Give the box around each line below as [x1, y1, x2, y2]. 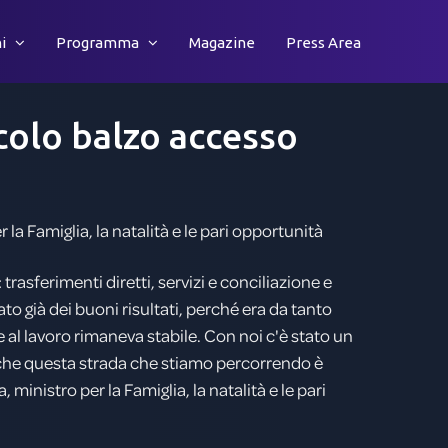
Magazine [189, 34, 255, 51]
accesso [169, 115, 298, 156]
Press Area [286, 34, 361, 51]
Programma [56, 34, 139, 51]
